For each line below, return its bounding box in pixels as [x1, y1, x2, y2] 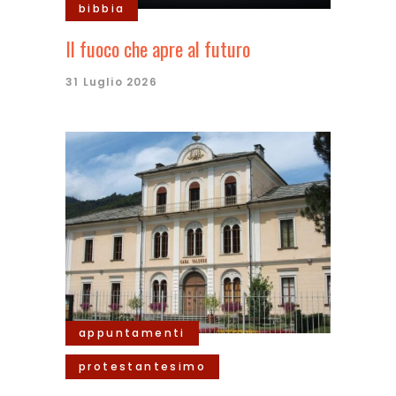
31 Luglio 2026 [65, 74, 157, 89]
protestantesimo [79, 359, 206, 374]
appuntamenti [79, 325, 186, 340]
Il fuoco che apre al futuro [65, 34, 250, 63]
